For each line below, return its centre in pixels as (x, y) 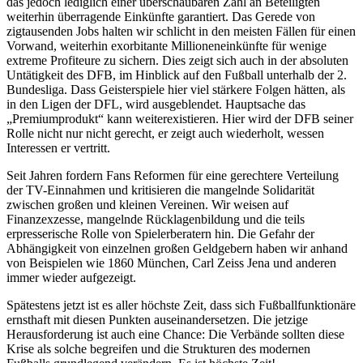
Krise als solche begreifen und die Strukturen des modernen (158, 348)
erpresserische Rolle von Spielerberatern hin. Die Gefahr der (160, 233)
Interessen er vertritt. (58, 147)
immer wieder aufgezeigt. (71, 277)
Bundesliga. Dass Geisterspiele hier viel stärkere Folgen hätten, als (176, 89)
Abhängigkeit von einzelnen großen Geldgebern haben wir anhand (177, 248)
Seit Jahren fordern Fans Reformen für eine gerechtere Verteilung (173, 175)
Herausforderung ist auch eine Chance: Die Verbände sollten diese (175, 334)
